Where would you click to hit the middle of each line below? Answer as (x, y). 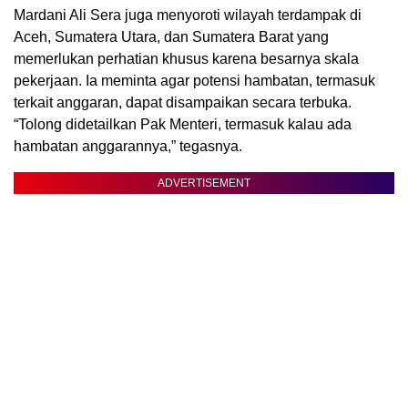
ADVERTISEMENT (204, 184)
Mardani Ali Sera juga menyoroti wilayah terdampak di (188, 15)
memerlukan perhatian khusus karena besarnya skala (186, 59)
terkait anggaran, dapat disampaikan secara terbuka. (183, 103)
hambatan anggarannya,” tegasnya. (128, 147)
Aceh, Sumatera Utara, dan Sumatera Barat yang (171, 37)
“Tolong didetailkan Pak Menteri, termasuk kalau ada (183, 125)
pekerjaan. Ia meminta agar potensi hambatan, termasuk (194, 81)
